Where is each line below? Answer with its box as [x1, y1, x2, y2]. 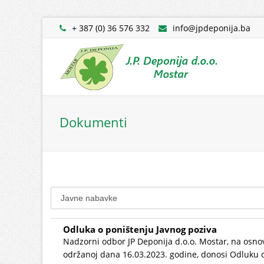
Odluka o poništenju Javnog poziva [63, 223, 217, 235]
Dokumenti [60, 113, 127, 131]
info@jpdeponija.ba [173, 22, 250, 34]
